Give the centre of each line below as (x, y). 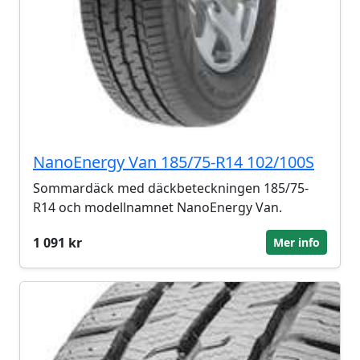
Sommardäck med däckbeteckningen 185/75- (171, 188)
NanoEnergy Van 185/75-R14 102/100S (174, 162)
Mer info (297, 242)
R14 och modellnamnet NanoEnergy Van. (157, 207)
